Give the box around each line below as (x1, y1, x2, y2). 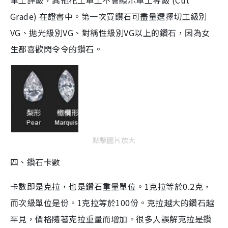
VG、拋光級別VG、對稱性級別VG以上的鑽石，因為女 (10, 26, 210, 39)
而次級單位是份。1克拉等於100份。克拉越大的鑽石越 (10, 196, 214, 209)
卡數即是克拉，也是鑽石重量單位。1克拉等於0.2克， (10, 180, 212, 192)
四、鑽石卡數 (10, 155, 61, 168)
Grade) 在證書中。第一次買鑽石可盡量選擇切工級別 (10, 10, 207, 22)
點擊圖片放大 (93, 134, 135, 145)
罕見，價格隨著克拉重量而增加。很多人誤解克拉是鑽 (10, 212, 212, 225)
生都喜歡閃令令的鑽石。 (10, 42, 103, 55)
